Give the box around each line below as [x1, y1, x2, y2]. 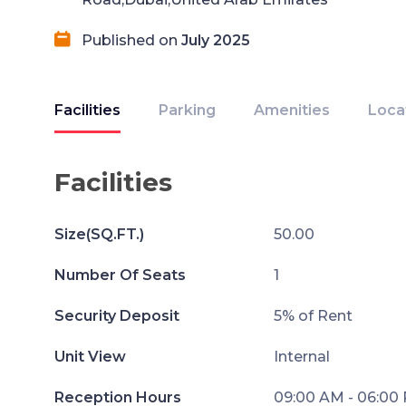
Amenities [254, 101, 330, 119]
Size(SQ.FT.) [54, 226, 144, 243]
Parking [159, 101, 216, 119]
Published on [82, 32, 181, 49]
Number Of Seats [54, 266, 186, 284]
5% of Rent [273, 307, 353, 324]
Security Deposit [54, 307, 179, 324]
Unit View [54, 348, 126, 365]
